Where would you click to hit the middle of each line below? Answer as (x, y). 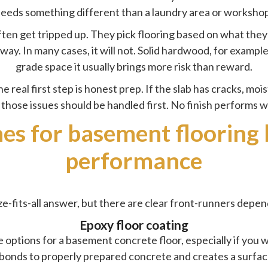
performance (134, 160)
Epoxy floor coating (134, 224)
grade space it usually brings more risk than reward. (134, 66)
